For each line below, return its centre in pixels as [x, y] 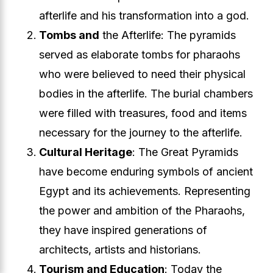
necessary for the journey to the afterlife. [141, 133]
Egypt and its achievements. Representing [145, 191]
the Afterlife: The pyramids [168, 35]
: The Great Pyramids [185, 152]
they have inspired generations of [123, 230]
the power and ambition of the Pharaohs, [142, 211]
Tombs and [69, 35]
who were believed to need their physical [142, 74]
